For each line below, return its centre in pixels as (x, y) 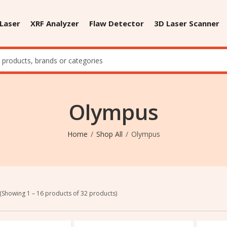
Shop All (109, 134)
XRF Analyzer (54, 23)
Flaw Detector (116, 23)
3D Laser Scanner (186, 23)
